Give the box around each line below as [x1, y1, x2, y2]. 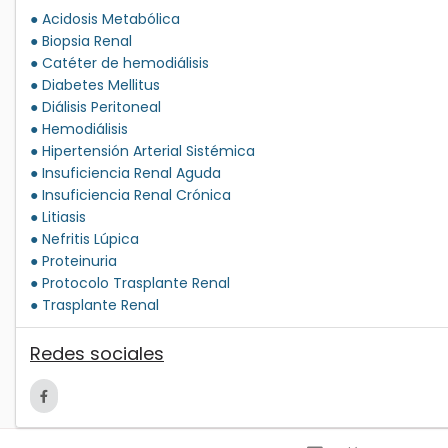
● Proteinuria [30, 251, 117, 272]
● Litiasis [30, 207, 86, 228]
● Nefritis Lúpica [30, 229, 139, 250]
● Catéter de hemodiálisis [30, 53, 209, 74]
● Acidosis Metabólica [30, 9, 180, 30]
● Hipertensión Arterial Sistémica [30, 141, 255, 162]
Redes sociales [30, 341, 164, 367]
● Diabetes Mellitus [30, 75, 160, 96]
